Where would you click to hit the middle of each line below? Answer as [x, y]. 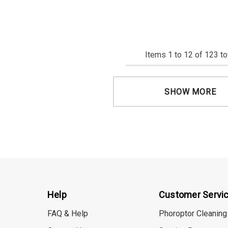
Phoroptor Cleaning [193, 214]
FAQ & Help [67, 214]
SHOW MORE [190, 92]
